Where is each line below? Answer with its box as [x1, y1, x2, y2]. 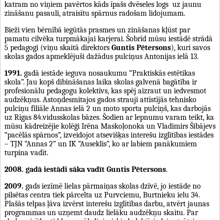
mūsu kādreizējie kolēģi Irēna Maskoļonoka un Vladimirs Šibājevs [4, 121, 216, 131]
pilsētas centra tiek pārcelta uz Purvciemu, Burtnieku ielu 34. [4, 190, 200, 199]
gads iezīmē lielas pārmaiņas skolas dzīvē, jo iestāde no [24, 181, 201, 191]
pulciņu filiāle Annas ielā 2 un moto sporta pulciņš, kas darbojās [4, 104, 211, 113]
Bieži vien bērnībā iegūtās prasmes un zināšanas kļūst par [4, 25, 190, 34]
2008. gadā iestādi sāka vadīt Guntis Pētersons [4, 165, 166, 174]
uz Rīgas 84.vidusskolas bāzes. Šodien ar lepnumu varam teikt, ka [4, 112, 214, 122]
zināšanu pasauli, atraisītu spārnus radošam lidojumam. [4, 8, 185, 18]
